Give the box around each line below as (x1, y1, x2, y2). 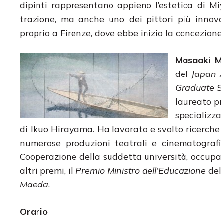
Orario (20, 205, 48, 217)
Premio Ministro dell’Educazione (75, 164, 206, 176)
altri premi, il (20, 164, 76, 176)
